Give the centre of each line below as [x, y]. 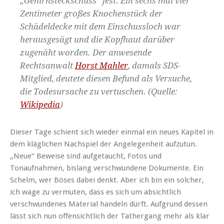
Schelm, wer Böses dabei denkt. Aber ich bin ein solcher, [107, 180]
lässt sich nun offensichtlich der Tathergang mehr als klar [110, 216]
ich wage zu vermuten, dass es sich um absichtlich [95, 192]
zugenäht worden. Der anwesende [86, 53]
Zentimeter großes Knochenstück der [91, 14]
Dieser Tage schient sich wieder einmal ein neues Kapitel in [112, 132]
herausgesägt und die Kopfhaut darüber [97, 40]
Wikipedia [40, 105]
